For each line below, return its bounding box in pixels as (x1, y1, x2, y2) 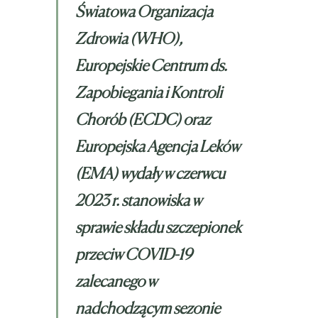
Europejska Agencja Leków (75, 136, 240, 155)
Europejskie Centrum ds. (75, 55, 227, 75)
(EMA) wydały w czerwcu (75, 163, 225, 182)
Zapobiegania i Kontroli (75, 82, 222, 102)
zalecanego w (75, 271, 157, 290)
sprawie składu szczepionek (75, 217, 241, 236)
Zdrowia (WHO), (75, 28, 182, 48)
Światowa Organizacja (75, 1, 213, 21)
